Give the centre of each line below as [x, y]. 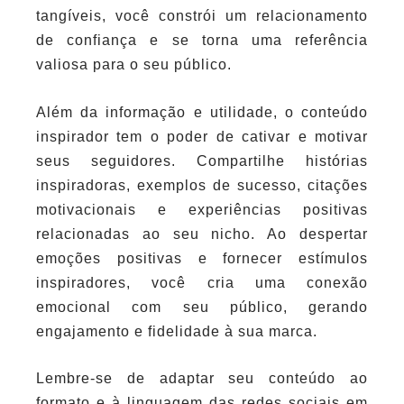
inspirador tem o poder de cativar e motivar [202, 136]
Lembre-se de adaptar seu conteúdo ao [202, 379]
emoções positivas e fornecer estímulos [202, 258]
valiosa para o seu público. [134, 65]
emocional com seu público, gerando [202, 307]
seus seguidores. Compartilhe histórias [202, 161]
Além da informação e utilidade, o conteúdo [202, 112]
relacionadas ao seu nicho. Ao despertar [202, 234]
